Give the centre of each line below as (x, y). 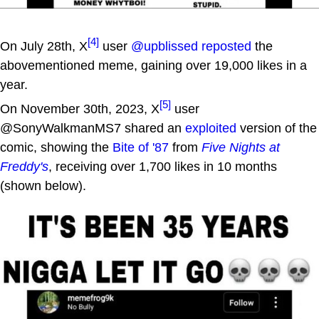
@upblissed (164, 46)
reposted (226, 46)
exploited (211, 128)
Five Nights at (241, 147)
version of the (277, 128)
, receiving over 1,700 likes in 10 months (163, 166)
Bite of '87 (141, 147)
